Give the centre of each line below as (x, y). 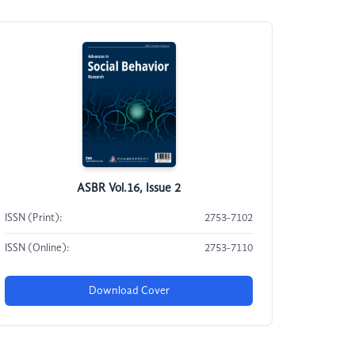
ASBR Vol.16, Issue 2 (129, 189)
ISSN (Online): (37, 248)
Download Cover (129, 291)
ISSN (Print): (34, 218)
